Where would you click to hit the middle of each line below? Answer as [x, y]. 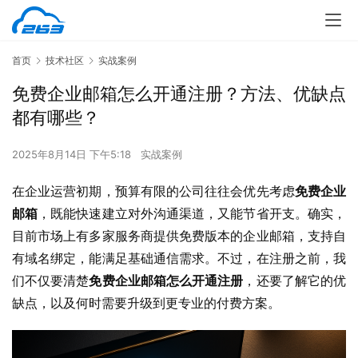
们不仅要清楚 [51, 281]
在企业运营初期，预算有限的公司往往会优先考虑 [153, 191]
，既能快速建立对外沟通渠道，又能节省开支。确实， [192, 214]
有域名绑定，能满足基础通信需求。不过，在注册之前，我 [179, 259]
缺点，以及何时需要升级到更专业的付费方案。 [146, 303]
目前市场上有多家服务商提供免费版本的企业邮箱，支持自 [179, 236]
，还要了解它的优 [295, 281]
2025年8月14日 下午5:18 [73, 155]
